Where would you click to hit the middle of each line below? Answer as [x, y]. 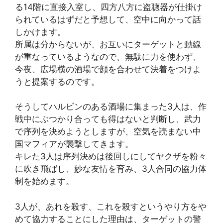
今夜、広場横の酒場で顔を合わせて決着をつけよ [108, 69]
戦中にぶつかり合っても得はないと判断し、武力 [108, 119]
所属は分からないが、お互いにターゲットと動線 [108, 44]
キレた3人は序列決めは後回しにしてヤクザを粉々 [111, 157]
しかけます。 [40, 32]
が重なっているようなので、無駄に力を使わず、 [108, 56]
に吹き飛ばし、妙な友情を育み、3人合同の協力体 [111, 169]
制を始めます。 [45, 181]
